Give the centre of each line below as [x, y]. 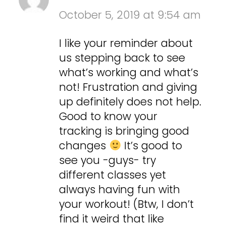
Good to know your [108, 116]
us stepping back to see [122, 58]
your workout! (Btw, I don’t [127, 204]
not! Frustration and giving [128, 87]
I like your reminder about [126, 43]
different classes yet [113, 175]
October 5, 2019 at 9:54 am [130, 15]
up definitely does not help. [130, 101]
